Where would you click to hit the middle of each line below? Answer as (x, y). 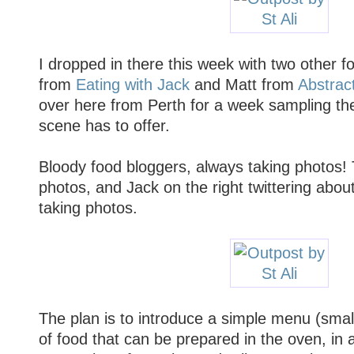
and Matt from (243, 84)
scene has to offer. (104, 125)
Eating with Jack (132, 84)
